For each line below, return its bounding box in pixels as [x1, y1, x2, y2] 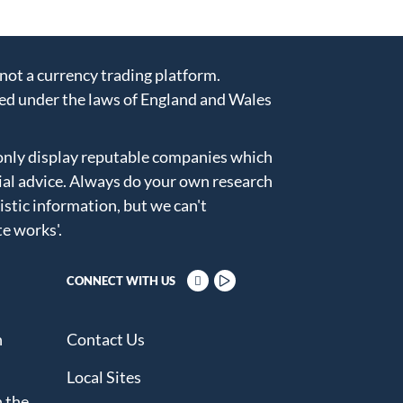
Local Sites [66, 367, 141, 387]
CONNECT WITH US [66, 273, 175, 288]
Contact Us [66, 329, 145, 349]
